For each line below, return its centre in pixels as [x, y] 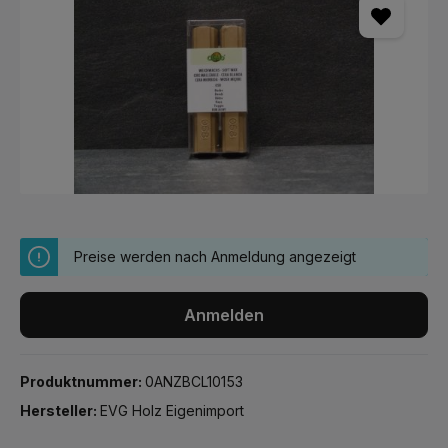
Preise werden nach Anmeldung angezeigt [215, 256]
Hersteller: [60, 410]
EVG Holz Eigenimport [172, 410]
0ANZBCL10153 [194, 381]
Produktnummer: [82, 381]
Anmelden [224, 315]
